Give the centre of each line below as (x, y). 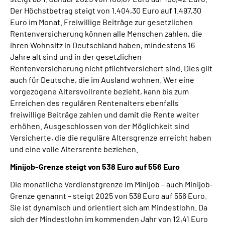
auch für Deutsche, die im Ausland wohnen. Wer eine (102, 80)
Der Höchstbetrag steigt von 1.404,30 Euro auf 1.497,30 (106, 10)
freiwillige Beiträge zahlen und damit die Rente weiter (105, 114)
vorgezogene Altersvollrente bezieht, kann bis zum (99, 91)
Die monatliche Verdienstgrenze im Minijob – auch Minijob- (111, 184)
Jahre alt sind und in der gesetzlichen (76, 57)
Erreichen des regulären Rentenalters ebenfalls (94, 103)
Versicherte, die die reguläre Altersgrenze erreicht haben (111, 137)
